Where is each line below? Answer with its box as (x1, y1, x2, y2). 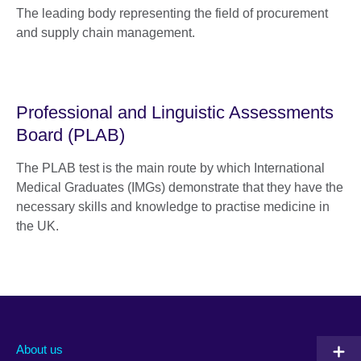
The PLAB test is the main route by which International (16, 161, 325, 176)
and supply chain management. (16, 26, 195, 40)
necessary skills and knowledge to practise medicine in (16, 200, 330, 214)
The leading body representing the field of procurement (16, 6, 328, 21)
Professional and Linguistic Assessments (16, 102, 334, 123)
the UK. (16, 219, 59, 234)
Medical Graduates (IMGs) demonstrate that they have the (16, 180, 343, 195)
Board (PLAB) (16, 125, 125, 146)
